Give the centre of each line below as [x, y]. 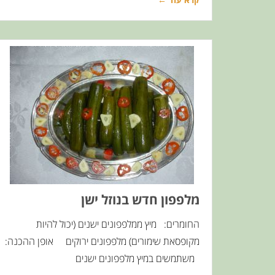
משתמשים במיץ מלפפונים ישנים [137, 258]
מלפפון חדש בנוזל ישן [140, 199]
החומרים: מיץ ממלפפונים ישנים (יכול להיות [118, 224]
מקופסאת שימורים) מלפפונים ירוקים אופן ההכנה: [102, 241]
